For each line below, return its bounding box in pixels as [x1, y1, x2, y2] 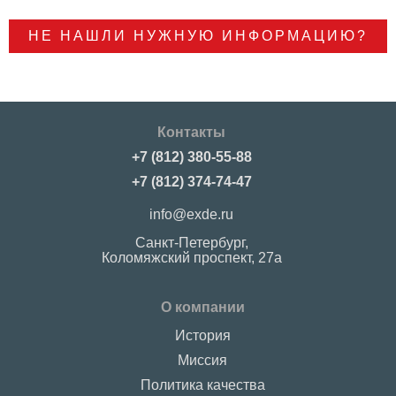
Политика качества [140, 377, 265, 393]
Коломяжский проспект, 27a [101, 250, 282, 266]
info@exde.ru [149, 207, 233, 223]
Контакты [157, 125, 225, 141]
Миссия [178, 353, 227, 369]
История [174, 328, 231, 344]
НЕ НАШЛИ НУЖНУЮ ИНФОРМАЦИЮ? [28, 28, 368, 44]
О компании [160, 300, 245, 316]
